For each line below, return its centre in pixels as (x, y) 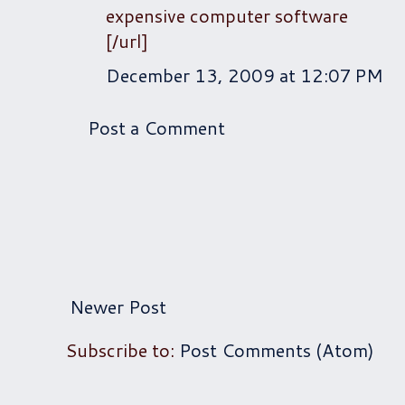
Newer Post (118, 306)
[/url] (127, 40)
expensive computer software (227, 15)
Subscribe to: (122, 349)
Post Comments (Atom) (277, 349)
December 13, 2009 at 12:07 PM (245, 75)
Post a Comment (156, 127)
